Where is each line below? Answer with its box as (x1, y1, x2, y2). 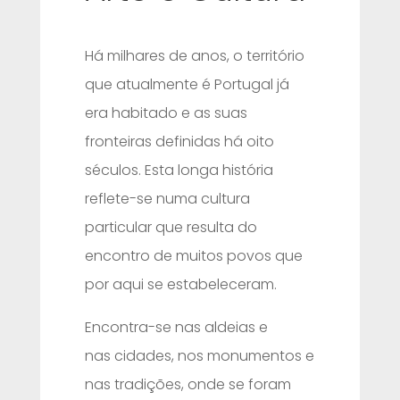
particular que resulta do (84, 217, 257, 237)
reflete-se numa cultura (84, 188, 250, 209)
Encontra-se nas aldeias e (84, 317, 268, 337)
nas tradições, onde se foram (84, 374, 291, 395)
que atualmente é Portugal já (84, 74, 289, 95)
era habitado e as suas (84, 103, 247, 123)
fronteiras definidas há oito (84, 131, 274, 152)
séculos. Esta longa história (84, 160, 273, 180)
